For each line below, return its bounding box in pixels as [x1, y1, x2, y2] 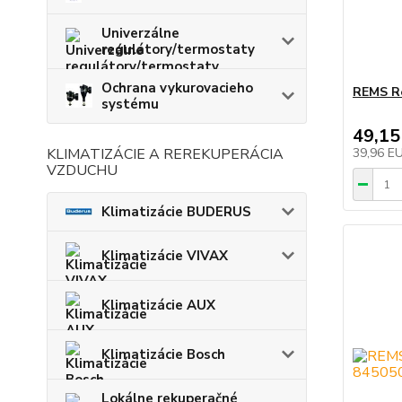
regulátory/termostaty [101, 39, 255, 58]
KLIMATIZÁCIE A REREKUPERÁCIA [47, 144, 284, 164]
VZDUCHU [47, 160, 118, 180]
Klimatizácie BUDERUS [101, 202, 251, 221]
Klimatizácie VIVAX [101, 246, 228, 265]
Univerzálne [101, 23, 179, 42]
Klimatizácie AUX [101, 295, 215, 314]
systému [101, 94, 159, 113]
